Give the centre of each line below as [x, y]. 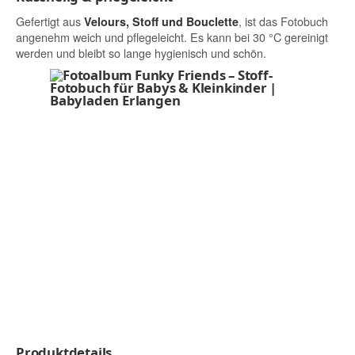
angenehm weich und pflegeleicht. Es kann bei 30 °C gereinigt [172, 37]
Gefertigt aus [50, 21]
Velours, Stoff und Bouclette [161, 22]
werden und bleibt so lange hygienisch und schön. [141, 53]
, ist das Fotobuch [283, 21]
